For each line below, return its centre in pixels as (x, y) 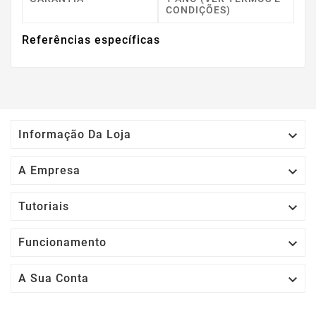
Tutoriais (44, 207)
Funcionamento (62, 243)
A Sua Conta (54, 279)
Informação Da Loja (75, 135)
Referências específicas (91, 40)
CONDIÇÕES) (198, 10)
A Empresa (49, 171)
